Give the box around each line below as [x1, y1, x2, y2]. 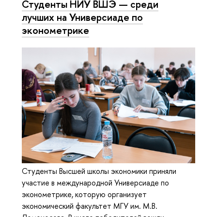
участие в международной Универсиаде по [22, 177, 169, 188]
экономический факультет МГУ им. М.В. [22, 200, 157, 211]
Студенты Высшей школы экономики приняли [22, 165, 176, 176]
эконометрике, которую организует [22, 188, 147, 200]
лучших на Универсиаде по [22, 10, 143, 24]
